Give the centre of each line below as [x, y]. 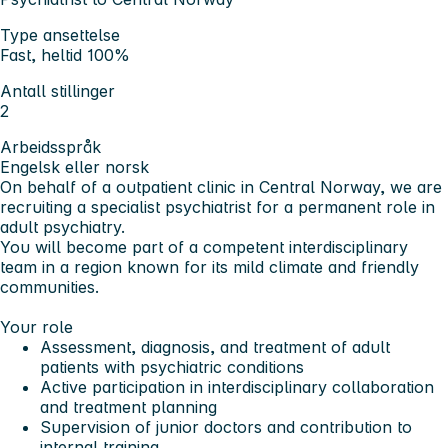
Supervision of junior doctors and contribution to [226, 426]
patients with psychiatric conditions [172, 366]
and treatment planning [128, 406]
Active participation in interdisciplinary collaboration [237, 386]
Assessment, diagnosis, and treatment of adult [215, 346]
